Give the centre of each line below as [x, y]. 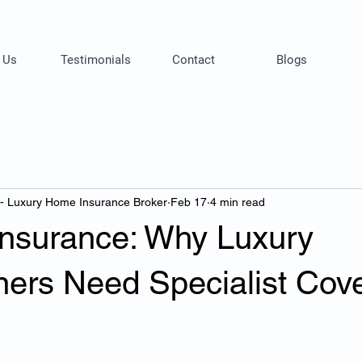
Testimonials [95, 60]
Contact [194, 60]
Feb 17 [189, 202]
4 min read [238, 202]
